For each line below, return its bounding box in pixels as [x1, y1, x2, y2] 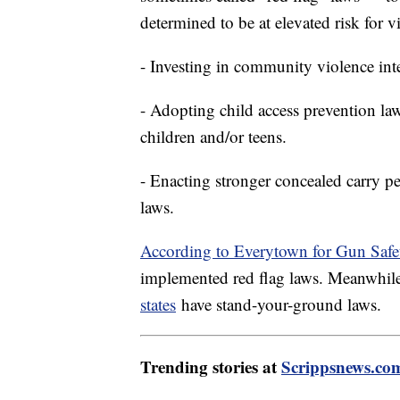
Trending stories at [140, 354, 281, 379]
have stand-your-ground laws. [176, 293, 381, 316]
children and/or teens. [140, 125, 287, 148]
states [140, 293, 176, 316]
